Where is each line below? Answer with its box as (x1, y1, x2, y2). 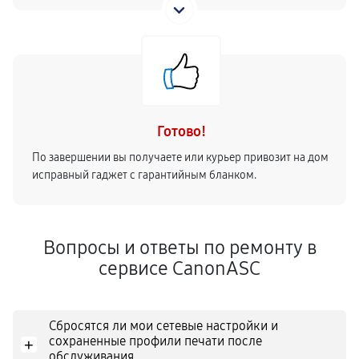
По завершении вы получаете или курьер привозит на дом (32, 151, 329, 164)
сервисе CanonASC (99, 257, 260, 280)
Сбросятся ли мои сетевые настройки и (49, 318, 278, 333)
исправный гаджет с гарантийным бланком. (32, 168, 256, 182)
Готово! (156, 123, 206, 140)
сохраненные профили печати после (49, 333, 262, 349)
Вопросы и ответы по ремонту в (42, 236, 317, 259)
